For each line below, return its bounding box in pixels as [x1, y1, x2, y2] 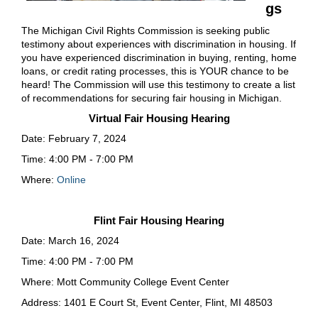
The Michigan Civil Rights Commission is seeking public [21, 25, 270, 37]
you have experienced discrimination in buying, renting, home [21, 52, 297, 64]
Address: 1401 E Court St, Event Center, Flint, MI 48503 [21, 297, 273, 309]
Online [57, 174, 86, 186]
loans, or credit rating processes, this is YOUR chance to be [21, 65, 289, 77]
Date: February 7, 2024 [21, 133, 126, 145]
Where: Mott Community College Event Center [21, 276, 229, 288]
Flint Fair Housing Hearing [94, 214, 224, 227]
